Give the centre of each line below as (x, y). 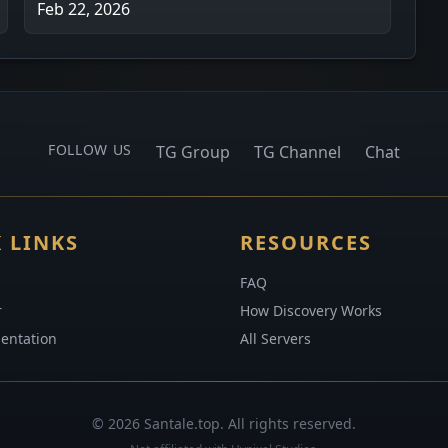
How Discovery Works (311, 310)
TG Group (193, 152)
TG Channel (298, 152)
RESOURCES (306, 242)
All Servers (275, 338)
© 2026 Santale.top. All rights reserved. (224, 423)
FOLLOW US (90, 149)
